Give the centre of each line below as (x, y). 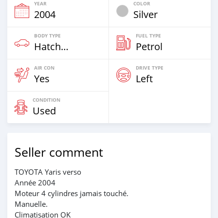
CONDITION (46, 100)
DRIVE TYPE (150, 67)
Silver (145, 14)
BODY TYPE (47, 35)
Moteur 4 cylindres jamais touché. (72, 193)
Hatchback (65, 46)
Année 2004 (35, 182)
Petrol (149, 46)
